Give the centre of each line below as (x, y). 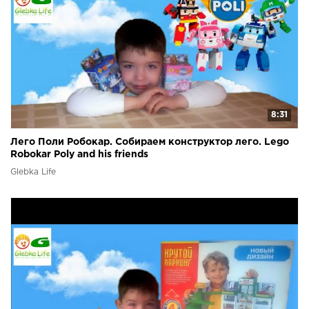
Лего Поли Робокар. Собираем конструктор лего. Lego (150, 142)
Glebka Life (33, 172)
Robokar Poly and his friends (79, 155)
